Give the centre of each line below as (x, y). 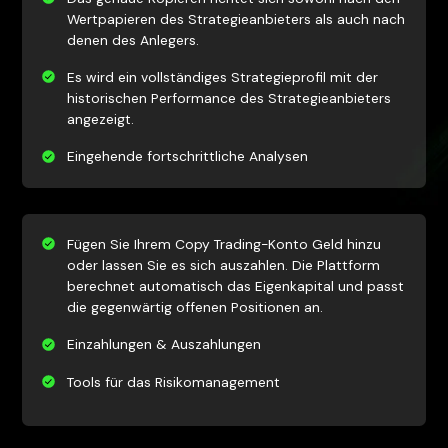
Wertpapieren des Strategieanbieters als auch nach (235, 18)
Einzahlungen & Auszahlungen (163, 344)
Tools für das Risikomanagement (173, 381)
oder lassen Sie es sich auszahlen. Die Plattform (223, 265)
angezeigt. (100, 119)
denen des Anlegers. (132, 39)
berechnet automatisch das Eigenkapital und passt (235, 286)
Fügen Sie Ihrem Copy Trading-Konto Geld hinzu (223, 244)
